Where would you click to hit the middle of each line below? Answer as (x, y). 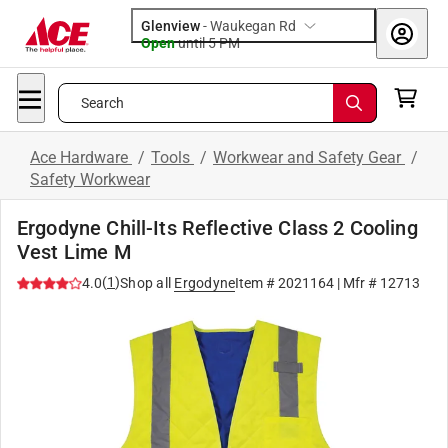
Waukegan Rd (253, 26)
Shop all (145, 283)
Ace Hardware (81, 157)
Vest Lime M (74, 252)
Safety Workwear (90, 179)
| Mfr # (357, 283)
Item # (257, 283)
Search (102, 103)
